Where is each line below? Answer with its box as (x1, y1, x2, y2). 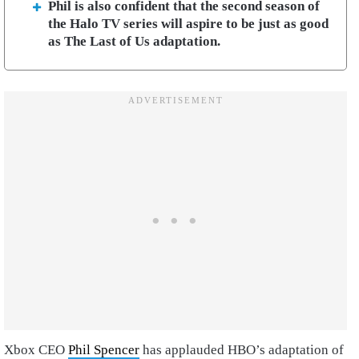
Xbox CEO (4, 341, 68, 357)
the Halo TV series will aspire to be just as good (48, 16, 329, 31)
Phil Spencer (68, 341, 139, 357)
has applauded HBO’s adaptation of (139, 341, 344, 357)
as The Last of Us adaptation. (48, 34, 220, 49)
